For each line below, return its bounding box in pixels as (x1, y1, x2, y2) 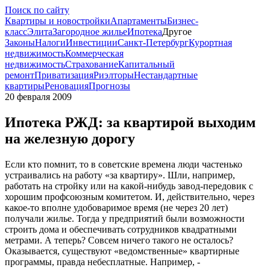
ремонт (5, 70, 34, 80)
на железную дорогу (5, 130, 135, 146)
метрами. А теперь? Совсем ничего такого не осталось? (5, 234, 233, 245)
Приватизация (34, 70, 93, 80)
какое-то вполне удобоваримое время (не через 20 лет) (5, 202, 228, 213)
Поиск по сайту (5, 5, 69, 15)
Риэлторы (93, 70, 134, 80)
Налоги (35, 37, 66, 48)
